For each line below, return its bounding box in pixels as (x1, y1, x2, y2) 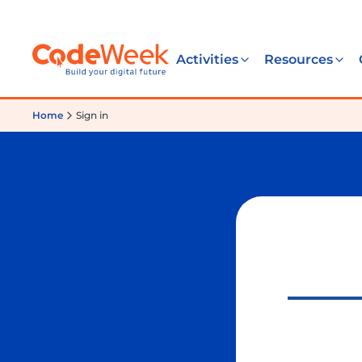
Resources (264, 52, 333, 67)
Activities (176, 52, 238, 67)
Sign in (76, 109, 108, 121)
